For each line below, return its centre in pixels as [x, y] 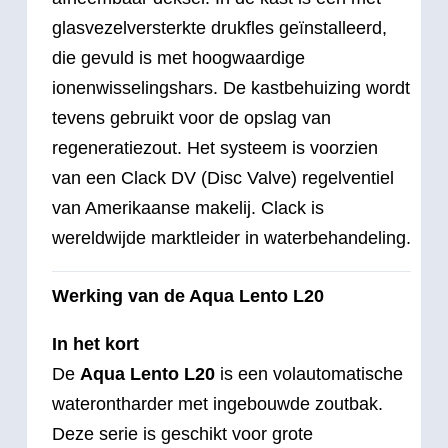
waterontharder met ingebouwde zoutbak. [217, 403]
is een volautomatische [309, 373]
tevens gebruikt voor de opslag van [191, 117]
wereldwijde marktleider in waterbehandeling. [231, 237]
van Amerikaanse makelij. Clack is [188, 207]
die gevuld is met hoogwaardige [178, 57]
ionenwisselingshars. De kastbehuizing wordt [231, 87]
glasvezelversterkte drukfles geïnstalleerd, [219, 27]
